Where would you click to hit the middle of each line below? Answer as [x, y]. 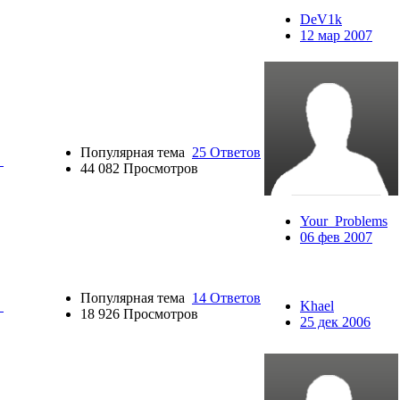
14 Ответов [226, 298]
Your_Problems [344, 221]
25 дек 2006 [335, 322]
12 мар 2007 [336, 36]
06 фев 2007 [336, 237]
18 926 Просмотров [139, 314]
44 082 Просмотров [139, 169]
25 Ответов [226, 153]
